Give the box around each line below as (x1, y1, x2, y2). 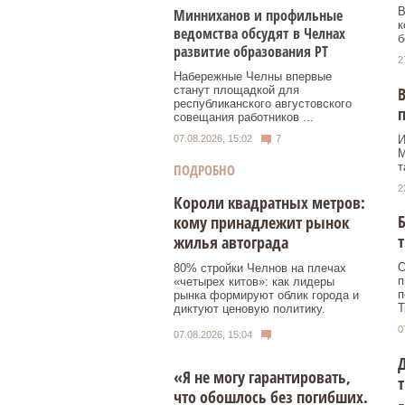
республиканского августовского (174, 97, 352, 111)
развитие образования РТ (174, 42, 328, 62)
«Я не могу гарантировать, (174, 366, 351, 389)
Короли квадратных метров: (174, 191, 365, 213)
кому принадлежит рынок (174, 211, 349, 233)
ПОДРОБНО (174, 160, 235, 179)
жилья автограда (174, 231, 288, 253)
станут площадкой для (174, 83, 299, 98)
